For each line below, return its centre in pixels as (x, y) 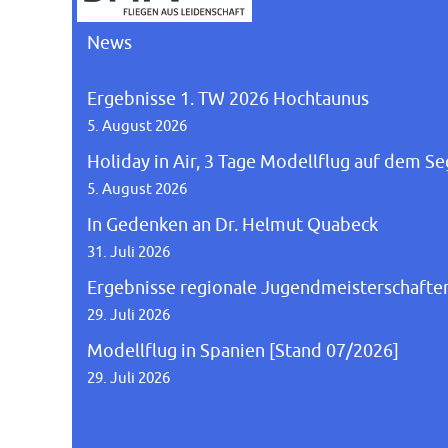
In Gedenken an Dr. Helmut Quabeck (232, 224)
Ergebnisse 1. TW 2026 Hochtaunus (228, 98)
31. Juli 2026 (128, 251)
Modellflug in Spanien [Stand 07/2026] (243, 350)
